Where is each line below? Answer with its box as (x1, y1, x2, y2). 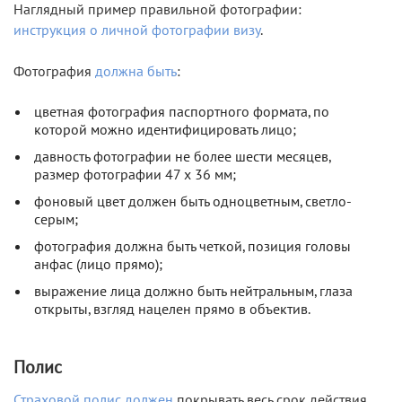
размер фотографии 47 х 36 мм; (34, 166, 236, 183)
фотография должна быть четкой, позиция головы (34, 238, 351, 255)
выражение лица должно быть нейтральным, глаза (34, 283, 353, 300)
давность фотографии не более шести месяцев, (34, 148, 330, 165)
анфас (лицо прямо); (34, 256, 162, 273)
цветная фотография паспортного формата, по (34, 103, 329, 120)
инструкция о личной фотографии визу (13, 22, 260, 39)
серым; (34, 211, 78, 228)
